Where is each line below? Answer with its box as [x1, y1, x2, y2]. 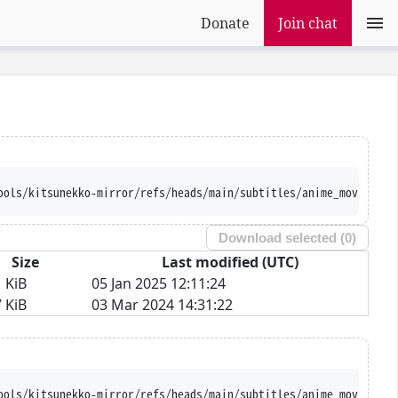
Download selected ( [219, 230, 346, 246]
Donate [201, 13, 250, 33]
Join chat [278, 13, 338, 33]
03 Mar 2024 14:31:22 [92, 294, 233, 314]
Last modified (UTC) [161, 251, 298, 272]
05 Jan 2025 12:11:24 [92, 273, 226, 293]
